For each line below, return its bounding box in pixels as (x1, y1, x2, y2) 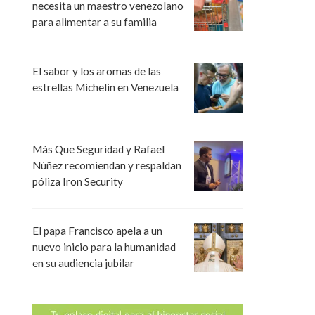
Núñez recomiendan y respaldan (32, 159, 181, 172)
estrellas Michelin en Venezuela (32, 81, 179, 94)
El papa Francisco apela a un (32, 224, 162, 238)
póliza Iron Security (32, 175, 123, 188)
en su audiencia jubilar (32, 257, 134, 270)
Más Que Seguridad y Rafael (32, 143, 165, 156)
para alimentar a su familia (32, 15, 157, 28)
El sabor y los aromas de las (32, 65, 161, 78)
